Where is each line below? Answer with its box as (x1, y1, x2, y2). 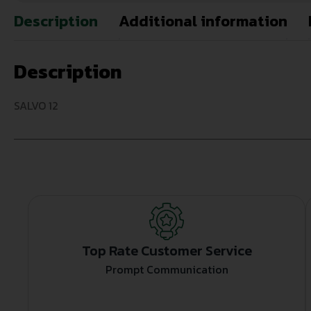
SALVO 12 (14, 97, 58, 115)
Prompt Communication (105, 261, 228, 278)
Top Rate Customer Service (81, 240, 252, 262)
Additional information (119, 10, 287, 33)
